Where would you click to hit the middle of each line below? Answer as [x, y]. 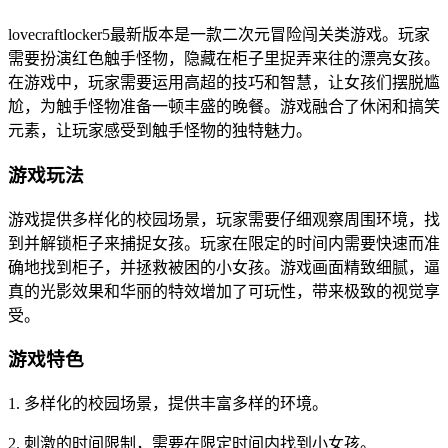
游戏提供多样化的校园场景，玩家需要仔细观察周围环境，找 [224, 219]
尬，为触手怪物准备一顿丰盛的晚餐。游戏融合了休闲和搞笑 [224, 107]
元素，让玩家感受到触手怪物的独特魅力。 [160, 131]
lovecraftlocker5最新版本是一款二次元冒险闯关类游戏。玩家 [219, 35]
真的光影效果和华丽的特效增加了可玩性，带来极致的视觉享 [224, 291]
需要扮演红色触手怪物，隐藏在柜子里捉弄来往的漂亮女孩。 [224, 59]
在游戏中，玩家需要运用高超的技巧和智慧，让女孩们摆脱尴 [224, 83]
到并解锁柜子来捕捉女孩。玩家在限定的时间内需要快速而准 [224, 243]
